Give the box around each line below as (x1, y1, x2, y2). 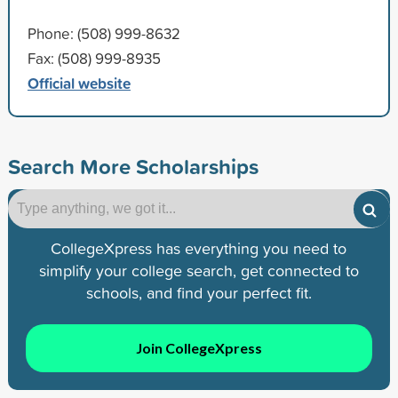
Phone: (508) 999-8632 (27, 22, 180, 44)
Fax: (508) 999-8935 (27, 47, 161, 68)
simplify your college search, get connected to (38, 259, 359, 282)
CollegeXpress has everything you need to (51, 236, 347, 259)
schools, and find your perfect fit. (85, 281, 312, 304)
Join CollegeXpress (135, 339, 262, 357)
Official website (27, 71, 131, 94)
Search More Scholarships (7, 150, 259, 181)
